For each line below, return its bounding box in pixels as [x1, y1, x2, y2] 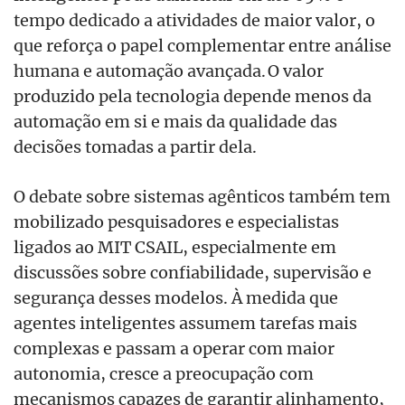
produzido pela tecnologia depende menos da [14, 84, 372, 107]
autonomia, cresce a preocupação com [14, 362, 314, 384]
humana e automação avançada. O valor [14, 59, 324, 81]
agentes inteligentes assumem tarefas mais [14, 311, 357, 334]
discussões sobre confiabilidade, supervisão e [14, 260, 372, 283]
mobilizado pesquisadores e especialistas [14, 210, 339, 232]
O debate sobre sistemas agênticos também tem [14, 184, 391, 207]
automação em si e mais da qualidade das [14, 109, 337, 132]
